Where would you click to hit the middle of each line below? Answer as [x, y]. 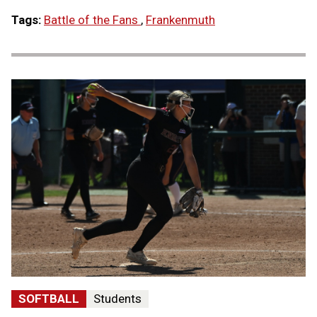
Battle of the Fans [92, 20]
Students [117, 299]
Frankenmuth [180, 20]
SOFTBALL [49, 299]
